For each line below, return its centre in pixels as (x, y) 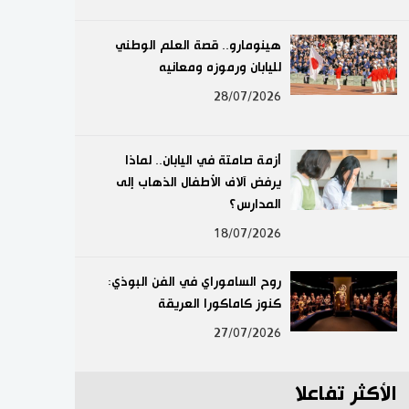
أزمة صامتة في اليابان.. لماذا (203, 161)
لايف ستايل (362, 24)
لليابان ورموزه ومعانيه (220, 68)
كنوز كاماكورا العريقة (219, 304)
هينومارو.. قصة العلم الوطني (198, 46)
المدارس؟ (255, 204)
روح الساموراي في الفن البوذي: (194, 282)
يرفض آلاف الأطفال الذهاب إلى (199, 183)
